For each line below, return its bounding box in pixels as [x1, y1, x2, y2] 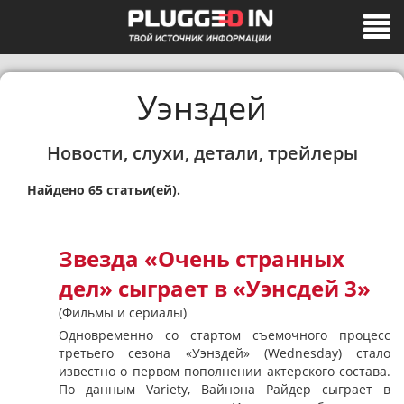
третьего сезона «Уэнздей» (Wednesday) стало [59, 344, 390, 362]
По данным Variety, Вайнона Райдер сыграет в [59, 381, 390, 398]
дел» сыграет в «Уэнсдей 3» [59, 274, 371, 303]
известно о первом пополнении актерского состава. [59, 363, 390, 380]
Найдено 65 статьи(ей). [27, 181, 180, 198]
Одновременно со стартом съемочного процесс [59, 326, 390, 344]
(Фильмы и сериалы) [59, 304, 187, 321]
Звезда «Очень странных [59, 244, 344, 273]
